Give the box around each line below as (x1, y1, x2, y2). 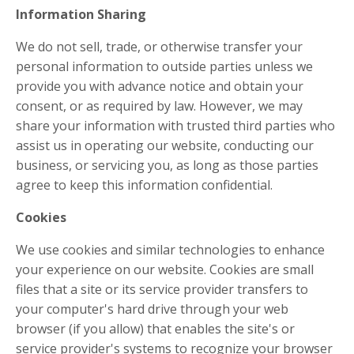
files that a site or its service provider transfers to (16, 280, 308, 298)
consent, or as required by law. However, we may (16, 96, 303, 115)
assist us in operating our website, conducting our (16, 136, 314, 154)
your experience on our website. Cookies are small (16, 260, 314, 278)
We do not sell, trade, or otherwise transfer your (16, 37, 303, 55)
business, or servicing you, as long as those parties (16, 156, 318, 174)
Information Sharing (16, 5, 146, 23)
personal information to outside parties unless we (16, 57, 313, 75)
